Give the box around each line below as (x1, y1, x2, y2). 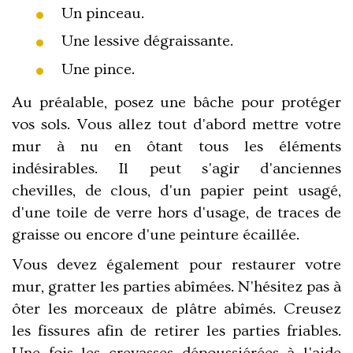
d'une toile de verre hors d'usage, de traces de (12, 203, 341, 221)
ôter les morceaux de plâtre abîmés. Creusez (12, 299, 341, 318)
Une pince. (61, 60, 135, 78)
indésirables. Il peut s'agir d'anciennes (12, 159, 341, 177)
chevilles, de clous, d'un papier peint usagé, (12, 181, 341, 199)
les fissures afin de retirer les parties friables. (12, 321, 341, 340)
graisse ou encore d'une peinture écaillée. (12, 225, 299, 243)
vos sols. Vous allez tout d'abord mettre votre (12, 115, 341, 133)
